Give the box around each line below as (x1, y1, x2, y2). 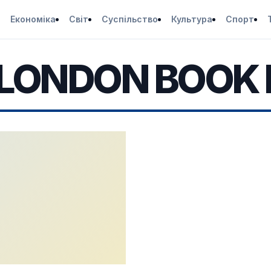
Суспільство (101, 13, 158, 24)
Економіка (10, 13, 56, 24)
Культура (171, 13, 212, 24)
